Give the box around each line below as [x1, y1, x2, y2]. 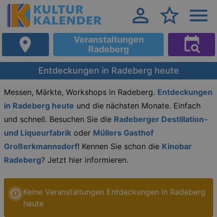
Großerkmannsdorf [4, 141, 77, 151]
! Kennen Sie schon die [77, 141, 162, 151]
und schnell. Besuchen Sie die [4, 114, 114, 124]
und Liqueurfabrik [4, 128, 71, 138]
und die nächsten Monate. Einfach [74, 101, 201, 110]
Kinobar [162, 141, 192, 151]
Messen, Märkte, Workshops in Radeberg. [4, 87, 157, 97]
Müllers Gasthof [93, 128, 154, 138]
